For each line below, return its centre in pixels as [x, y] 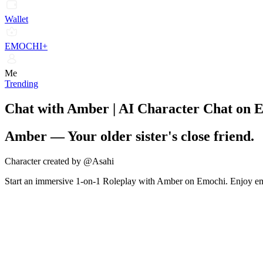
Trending [21, 84]
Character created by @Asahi [59, 161]
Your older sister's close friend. [161, 136]
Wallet [16, 19]
